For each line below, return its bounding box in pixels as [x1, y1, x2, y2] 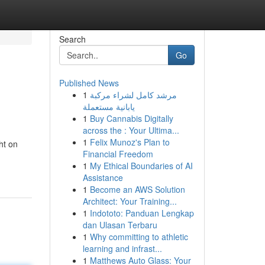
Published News [59, 77, 119, 89]
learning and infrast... [82, 243, 162, 254]
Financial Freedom [82, 148, 153, 160]
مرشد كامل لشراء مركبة [89, 89, 177, 101]
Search [59, 33, 86, 45]
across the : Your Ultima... [82, 124, 179, 136]
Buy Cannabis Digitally [89, 112, 173, 124]
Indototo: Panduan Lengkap [89, 207, 194, 219]
